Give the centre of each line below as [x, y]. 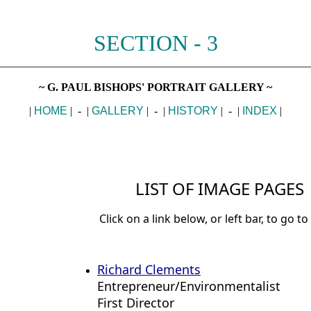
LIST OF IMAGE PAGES [219, 188]
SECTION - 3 [155, 43]
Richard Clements [149, 269]
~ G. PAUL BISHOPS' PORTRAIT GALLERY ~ [155, 87]
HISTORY [193, 111]
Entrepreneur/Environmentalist [189, 286]
